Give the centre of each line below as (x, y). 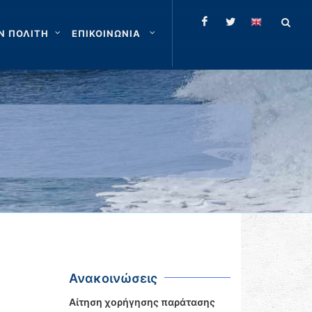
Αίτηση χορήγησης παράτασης (142, 302)
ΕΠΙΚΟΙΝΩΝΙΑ (108, 33)
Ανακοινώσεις (113, 278)
